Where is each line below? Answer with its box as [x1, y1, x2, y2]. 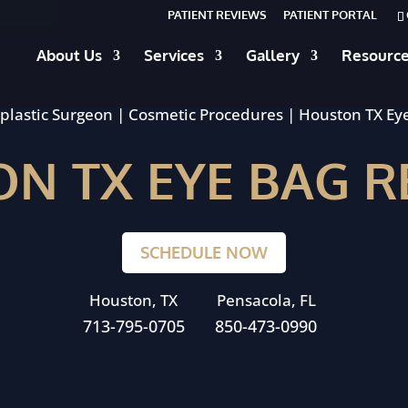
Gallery [246, 46, 300, 65]
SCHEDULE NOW [140, 242, 268, 263]
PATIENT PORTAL [283, 6, 377, 22]
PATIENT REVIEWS [168, 6, 267, 22]
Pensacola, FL [216, 289, 316, 311]
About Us [36, 46, 102, 65]
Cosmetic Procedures [128, 104, 283, 125]
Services [144, 46, 204, 65]
